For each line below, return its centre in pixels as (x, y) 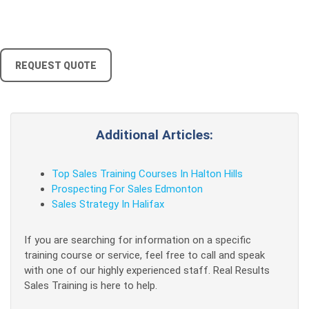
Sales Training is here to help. (91, 286)
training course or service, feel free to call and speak (144, 255)
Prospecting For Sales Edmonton (127, 189)
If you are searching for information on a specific (138, 240)
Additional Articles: (154, 135)
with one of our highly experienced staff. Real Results (147, 270)
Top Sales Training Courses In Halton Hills (147, 174)
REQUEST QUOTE (56, 66)
